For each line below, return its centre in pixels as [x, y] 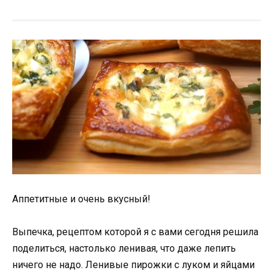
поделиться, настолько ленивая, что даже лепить [124, 249]
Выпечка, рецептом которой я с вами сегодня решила [135, 232]
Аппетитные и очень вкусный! [81, 199]
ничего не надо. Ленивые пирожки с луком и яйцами [133, 265]
